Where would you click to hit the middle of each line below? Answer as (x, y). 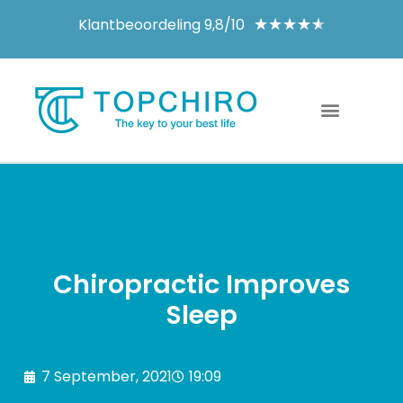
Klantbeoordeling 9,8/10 (161, 24)
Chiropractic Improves (201, 285)
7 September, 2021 (106, 377)
